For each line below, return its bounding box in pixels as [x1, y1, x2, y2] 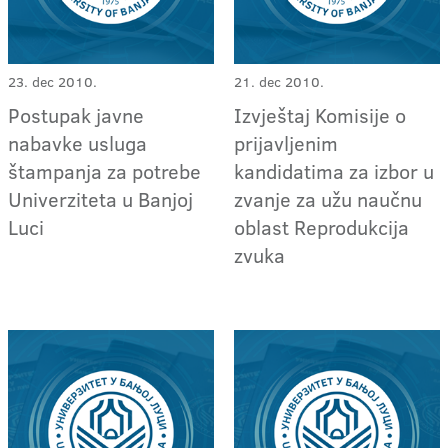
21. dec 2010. [234, 72, 325, 93]
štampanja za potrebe [8, 157, 201, 186]
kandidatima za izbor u [234, 157, 435, 186]
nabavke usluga [8, 129, 147, 158]
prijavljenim [234, 129, 339, 158]
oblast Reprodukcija [234, 213, 410, 242]
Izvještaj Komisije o [234, 101, 407, 130]
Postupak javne [8, 101, 144, 130]
